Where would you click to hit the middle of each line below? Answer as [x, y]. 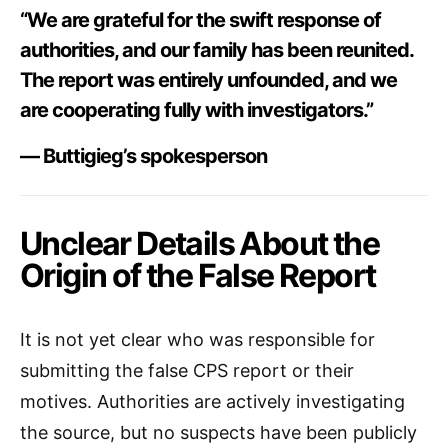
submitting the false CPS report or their [187, 370]
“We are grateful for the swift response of [200, 19]
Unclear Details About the [199, 243]
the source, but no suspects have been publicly [218, 432]
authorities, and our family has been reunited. [216, 49]
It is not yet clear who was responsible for [197, 339]
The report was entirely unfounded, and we [208, 79]
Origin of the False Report [198, 275]
